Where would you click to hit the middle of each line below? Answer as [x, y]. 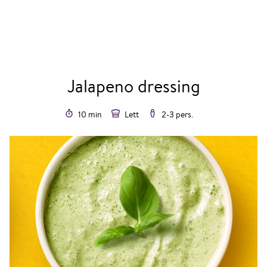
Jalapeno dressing [133, 86]
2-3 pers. [176, 114]
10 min [89, 114]
